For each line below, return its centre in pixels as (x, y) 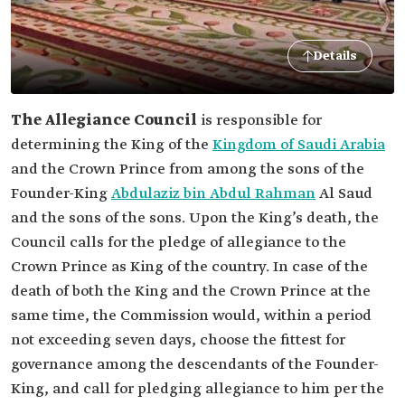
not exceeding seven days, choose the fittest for (178, 340)
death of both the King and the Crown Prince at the (191, 292)
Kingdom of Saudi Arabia (299, 145)
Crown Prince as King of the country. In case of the (189, 267)
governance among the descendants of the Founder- (195, 365)
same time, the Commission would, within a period (191, 316)
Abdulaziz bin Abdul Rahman (213, 194)
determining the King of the (112, 145)
